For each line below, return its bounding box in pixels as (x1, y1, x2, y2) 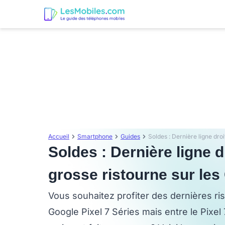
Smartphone (77, 133, 113, 140)
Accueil (48, 133, 69, 140)
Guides (121, 133, 140, 140)
